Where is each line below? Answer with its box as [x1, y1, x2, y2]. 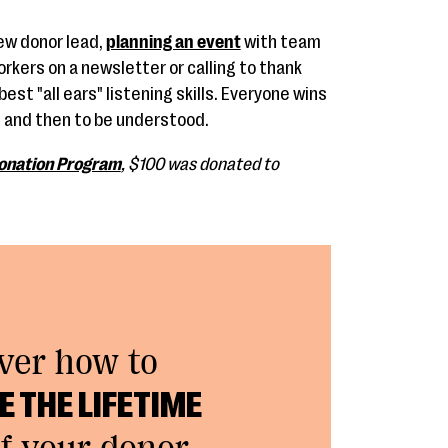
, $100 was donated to [120, 154, 279, 175]
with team [240, 32, 321, 53]
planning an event [105, 32, 241, 53]
